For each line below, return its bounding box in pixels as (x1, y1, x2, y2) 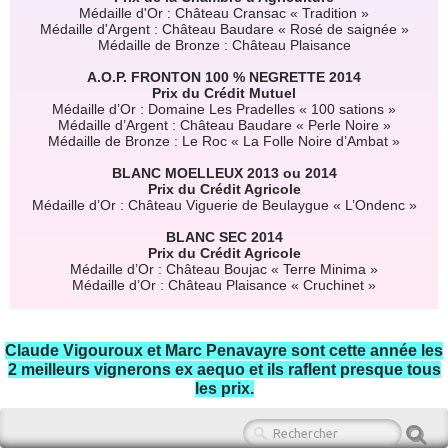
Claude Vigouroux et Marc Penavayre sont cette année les (5, 341, 443, 359)
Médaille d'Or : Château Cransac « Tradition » (79, 4, 369, 21)
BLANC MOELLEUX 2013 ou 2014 (111, 164, 337, 181)
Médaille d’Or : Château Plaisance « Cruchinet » (72, 276, 376, 293)
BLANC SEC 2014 (165, 228, 283, 245)
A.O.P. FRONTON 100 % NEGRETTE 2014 (87, 68, 361, 85)
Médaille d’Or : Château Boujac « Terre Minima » (70, 260, 378, 277)
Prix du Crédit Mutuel (152, 84, 296, 101)
